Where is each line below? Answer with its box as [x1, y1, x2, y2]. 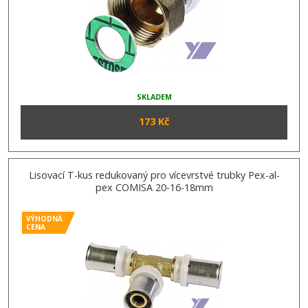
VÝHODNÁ [26, 214, 63, 224]
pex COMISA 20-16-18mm [95, 181, 213, 195]
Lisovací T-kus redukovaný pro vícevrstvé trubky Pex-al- [28, 168, 280, 182]
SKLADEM [136, 91, 172, 102]
